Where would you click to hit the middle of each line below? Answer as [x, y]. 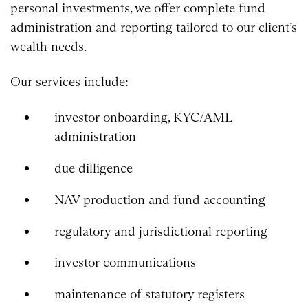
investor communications [125, 263]
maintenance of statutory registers [149, 294]
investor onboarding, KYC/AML [143, 118]
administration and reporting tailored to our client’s [154, 27]
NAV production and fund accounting [159, 199]
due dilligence [93, 168]
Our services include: [69, 82]
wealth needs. [48, 46]
